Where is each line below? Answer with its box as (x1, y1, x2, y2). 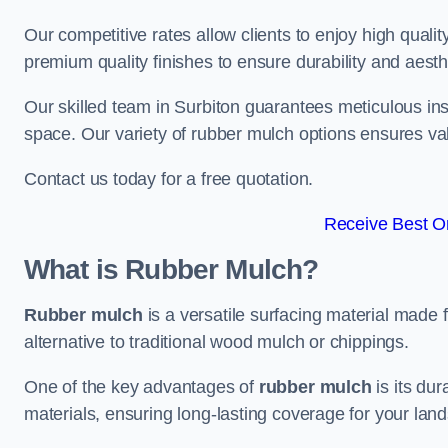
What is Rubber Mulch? (24, 254, 319, 285)
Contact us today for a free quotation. (24, 169, 314, 189)
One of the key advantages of (24, 377, 259, 397)
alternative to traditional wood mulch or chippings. (24, 332, 409, 352)
